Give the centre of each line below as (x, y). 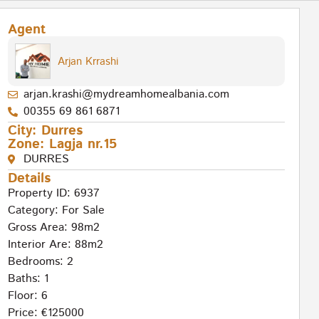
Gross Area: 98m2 (53, 228)
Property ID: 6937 (53, 194)
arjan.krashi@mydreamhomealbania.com (127, 95)
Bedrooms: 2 (40, 262)
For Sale (83, 211)
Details (29, 179)
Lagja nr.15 (83, 145)
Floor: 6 (27, 296)
